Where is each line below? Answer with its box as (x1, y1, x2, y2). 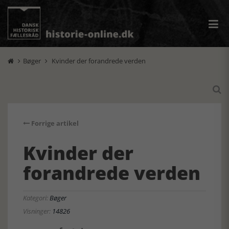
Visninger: (23, 207, 52, 216)
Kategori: (23, 193, 50, 202)
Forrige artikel (30, 119, 79, 128)
